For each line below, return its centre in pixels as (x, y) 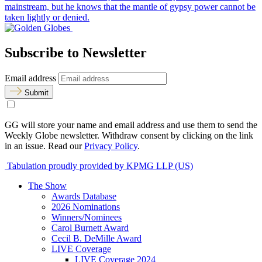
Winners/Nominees (87, 217)
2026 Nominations (86, 206)
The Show (47, 185)
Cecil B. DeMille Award (96, 238)
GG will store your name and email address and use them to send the (131, 125)
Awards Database (84, 196)
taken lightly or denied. (47, 18)
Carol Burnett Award (90, 227)
